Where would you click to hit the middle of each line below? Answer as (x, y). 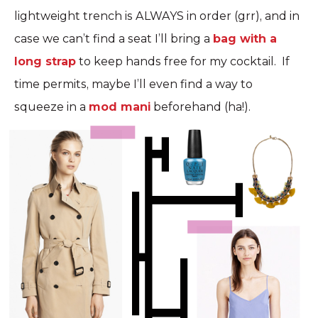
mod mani (120, 107)
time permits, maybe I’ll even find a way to (133, 84)
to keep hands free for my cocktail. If (183, 61)
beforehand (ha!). (203, 107)
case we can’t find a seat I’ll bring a (114, 39)
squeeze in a (51, 107)
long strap (45, 61)
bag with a (245, 39)
